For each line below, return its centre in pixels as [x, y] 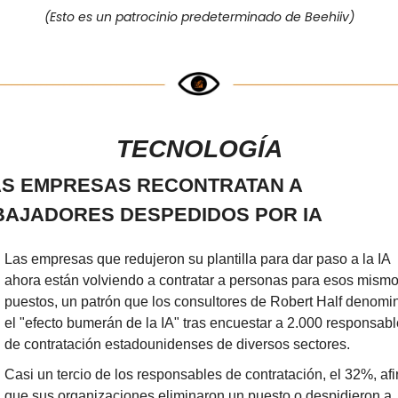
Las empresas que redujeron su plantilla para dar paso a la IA [197, 259]
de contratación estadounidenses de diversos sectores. [177, 344]
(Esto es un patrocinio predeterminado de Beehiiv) [199, 16]
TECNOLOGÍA [199, 148]
